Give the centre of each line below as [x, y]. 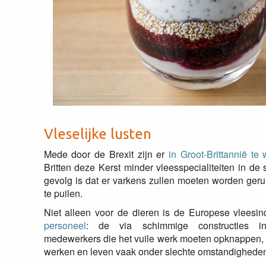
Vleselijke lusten [97, 134]
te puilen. [63, 193]
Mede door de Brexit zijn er [106, 154]
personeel [65, 225]
